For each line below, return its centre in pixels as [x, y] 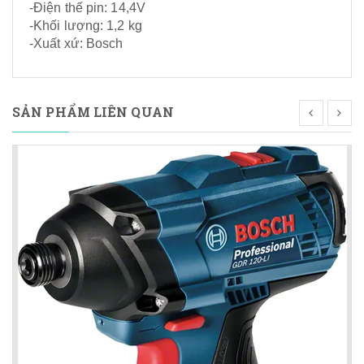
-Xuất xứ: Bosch [76, 43]
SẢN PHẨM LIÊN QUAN [93, 112]
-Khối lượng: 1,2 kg [86, 26]
